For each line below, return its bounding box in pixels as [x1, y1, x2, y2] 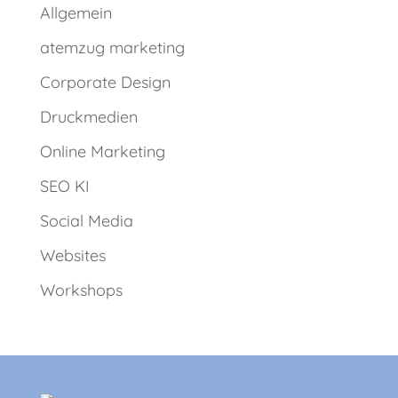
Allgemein [39, 3, 112, 24]
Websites [39, 245, 106, 267]
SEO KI [39, 176, 90, 197]
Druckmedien [39, 107, 138, 128]
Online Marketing [39, 141, 165, 163]
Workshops [39, 280, 123, 301]
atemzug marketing [39, 37, 185, 59]
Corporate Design [39, 72, 171, 93]
